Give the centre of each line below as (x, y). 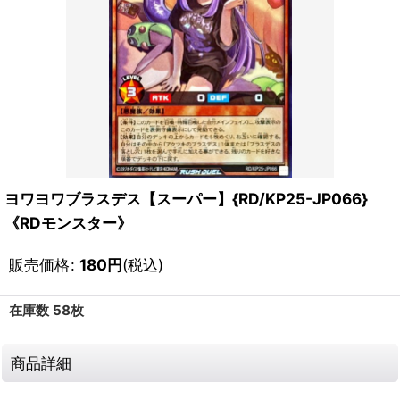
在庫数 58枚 (46, 310)
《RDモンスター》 (68, 223)
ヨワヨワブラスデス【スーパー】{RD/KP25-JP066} (186, 199)
